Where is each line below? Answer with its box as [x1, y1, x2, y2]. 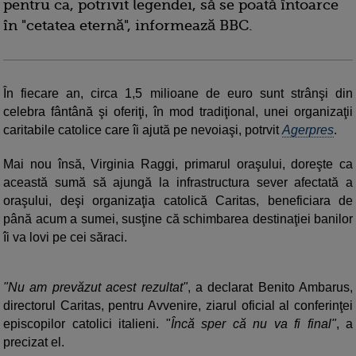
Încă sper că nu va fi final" [170, 317, 336, 331]
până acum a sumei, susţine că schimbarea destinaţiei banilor [3, 212, 353, 226]
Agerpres [282, 123, 334, 137]
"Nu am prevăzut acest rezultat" [3, 281, 188, 295]
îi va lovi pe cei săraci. [3, 230, 127, 245]
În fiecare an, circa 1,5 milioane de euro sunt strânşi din [3, 87, 353, 101]
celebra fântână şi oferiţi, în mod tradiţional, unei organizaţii [3, 105, 353, 119]
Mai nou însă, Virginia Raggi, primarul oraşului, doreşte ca [3, 157, 353, 172]
